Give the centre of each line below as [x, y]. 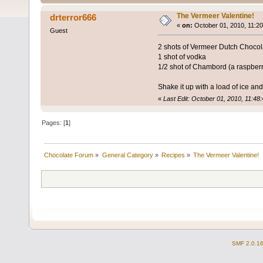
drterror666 [73, 18]
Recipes [173, 155]
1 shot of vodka [182, 57]
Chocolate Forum [69, 155]
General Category [127, 155]
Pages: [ [54, 123]
